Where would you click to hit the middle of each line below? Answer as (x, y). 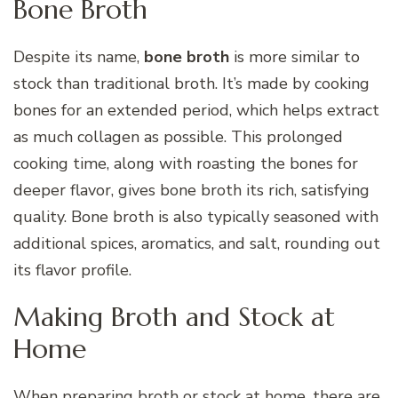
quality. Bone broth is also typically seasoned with (196, 216)
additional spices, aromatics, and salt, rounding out (197, 243)
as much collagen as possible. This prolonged (178, 136)
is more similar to (295, 56)
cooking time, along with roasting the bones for (186, 163)
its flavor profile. (72, 270)
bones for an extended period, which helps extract (196, 110)
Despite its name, (79, 56)
